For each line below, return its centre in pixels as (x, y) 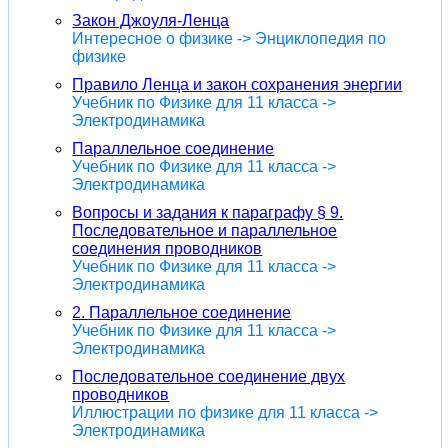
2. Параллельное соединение (182, 312)
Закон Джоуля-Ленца (151, 20)
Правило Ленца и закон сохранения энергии (237, 84)
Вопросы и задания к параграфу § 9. (208, 212)
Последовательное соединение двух (209, 376)
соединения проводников (167, 248)
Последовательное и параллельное (205, 230)
